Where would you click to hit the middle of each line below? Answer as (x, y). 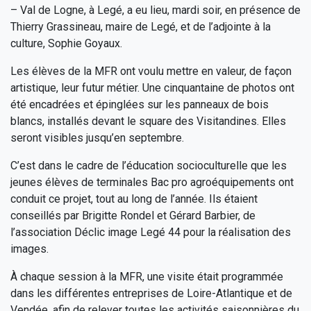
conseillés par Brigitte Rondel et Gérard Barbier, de (133, 215)
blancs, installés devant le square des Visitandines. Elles (148, 121)
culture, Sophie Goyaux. (66, 43)
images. (30, 249)
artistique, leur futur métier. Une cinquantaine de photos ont (152, 87)
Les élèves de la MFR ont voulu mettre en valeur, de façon (151, 71)
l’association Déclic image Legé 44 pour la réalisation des (151, 232)
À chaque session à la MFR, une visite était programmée (147, 276)
